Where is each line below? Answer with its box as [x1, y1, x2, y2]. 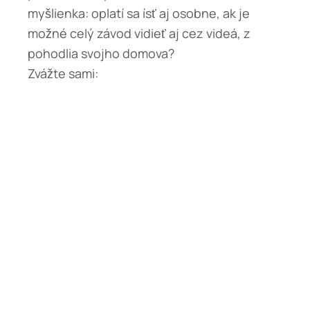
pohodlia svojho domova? [28, 45, 174, 62]
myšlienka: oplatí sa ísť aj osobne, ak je [28, 5, 250, 21]
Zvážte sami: [28, 65, 98, 82]
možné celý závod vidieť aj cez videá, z [28, 25, 250, 42]
